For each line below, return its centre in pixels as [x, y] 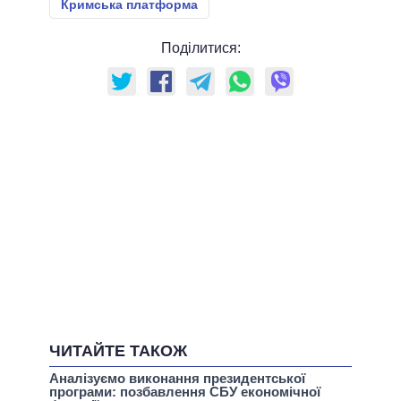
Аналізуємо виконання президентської [177, 378]
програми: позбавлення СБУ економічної [185, 391]
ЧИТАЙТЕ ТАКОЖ [118, 350]
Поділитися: [200, 47]
